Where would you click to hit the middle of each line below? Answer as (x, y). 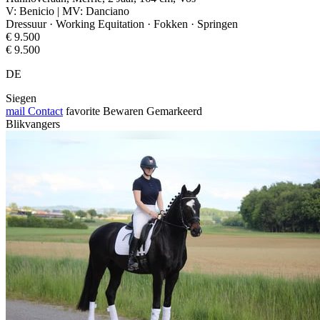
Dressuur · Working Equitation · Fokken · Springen (122, 24)
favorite (83, 111)
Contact (44, 111)
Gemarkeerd (174, 111)
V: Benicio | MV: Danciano (67, 11)
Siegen (21, 98)
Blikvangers (33, 124)
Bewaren (123, 111)
